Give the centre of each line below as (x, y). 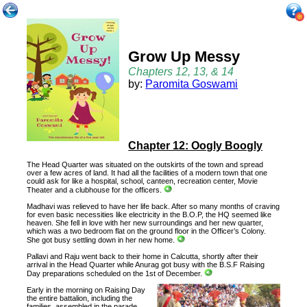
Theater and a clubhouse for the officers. (96, 190)
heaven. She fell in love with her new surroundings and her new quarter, (145, 223)
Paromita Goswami (192, 84)
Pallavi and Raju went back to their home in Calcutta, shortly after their (143, 257)
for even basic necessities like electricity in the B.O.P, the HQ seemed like (149, 215)
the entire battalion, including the (80, 298)
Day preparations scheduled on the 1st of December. (116, 274)
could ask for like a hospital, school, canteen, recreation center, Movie (143, 181)
